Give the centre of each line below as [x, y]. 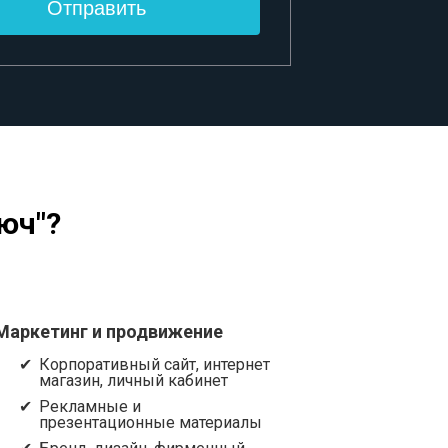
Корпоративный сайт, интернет [155, 364]
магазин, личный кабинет [134, 380]
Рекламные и [90, 406]
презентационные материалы [151, 422]
